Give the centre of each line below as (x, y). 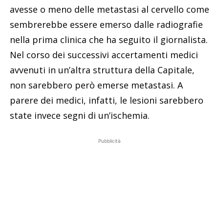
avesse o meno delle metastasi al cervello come (109, 10)
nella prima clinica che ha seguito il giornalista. (109, 40)
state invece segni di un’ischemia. (80, 116)
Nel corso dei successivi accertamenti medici (104, 55)
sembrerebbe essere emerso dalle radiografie (106, 25)
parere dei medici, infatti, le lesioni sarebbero (107, 100)
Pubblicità (109, 141)
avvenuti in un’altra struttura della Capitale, (102, 70)
